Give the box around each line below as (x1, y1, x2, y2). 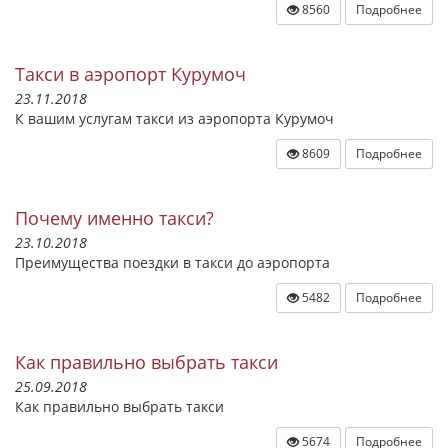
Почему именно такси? (15, 206, 214, 230)
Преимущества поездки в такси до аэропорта (15, 253, 330, 272)
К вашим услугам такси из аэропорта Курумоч (15, 109, 334, 128)
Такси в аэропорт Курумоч (15, 62, 246, 86)
